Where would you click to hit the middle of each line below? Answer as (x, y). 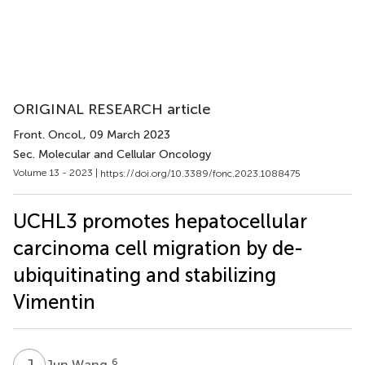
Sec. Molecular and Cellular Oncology (112, 154)
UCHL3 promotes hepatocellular (160, 221)
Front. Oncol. (48, 135)
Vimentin (54, 301)
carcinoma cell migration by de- (158, 248)
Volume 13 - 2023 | (57, 173)
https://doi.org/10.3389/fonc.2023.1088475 (200, 173)
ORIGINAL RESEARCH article (112, 109)
